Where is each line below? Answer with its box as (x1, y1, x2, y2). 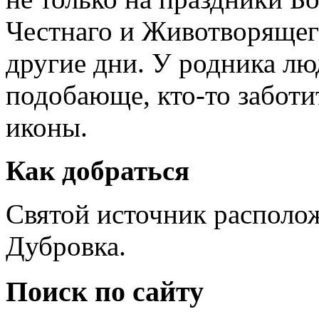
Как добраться (6, 155, 189, 186)
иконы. (6, 111, 88, 142)
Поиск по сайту (6, 276, 204, 308)
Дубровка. (6, 230, 126, 261)
